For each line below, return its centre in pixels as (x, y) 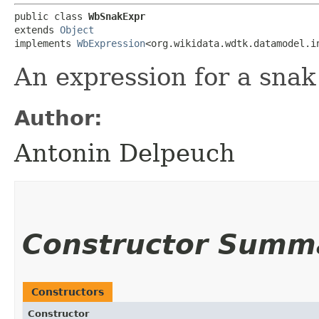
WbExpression (111, 43)
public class (51, 16)
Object (77, 30)
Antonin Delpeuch (125, 153)
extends (37, 30)
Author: (58, 118)
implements (46, 43)
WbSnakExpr (117, 16)
